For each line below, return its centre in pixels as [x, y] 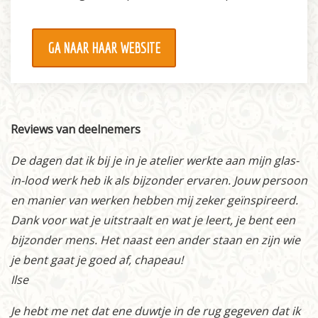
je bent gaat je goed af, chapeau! [97, 260]
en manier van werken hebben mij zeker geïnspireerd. [154, 201]
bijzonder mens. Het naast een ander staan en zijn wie [155, 240]
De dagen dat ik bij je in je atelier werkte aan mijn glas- [155, 161]
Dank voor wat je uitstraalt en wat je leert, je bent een [153, 220]
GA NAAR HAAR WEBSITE [104, 48]
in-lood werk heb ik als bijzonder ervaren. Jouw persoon [159, 181]
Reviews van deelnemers [76, 130]
